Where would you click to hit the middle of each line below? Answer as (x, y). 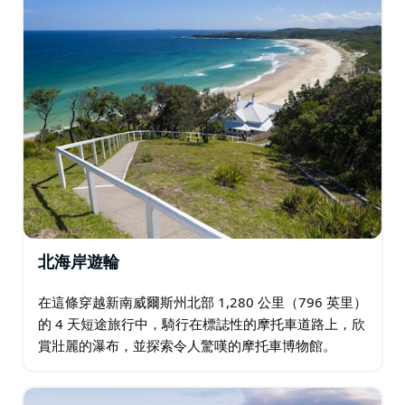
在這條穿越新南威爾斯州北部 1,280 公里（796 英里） (202, 301)
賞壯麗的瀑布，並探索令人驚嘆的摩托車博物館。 (187, 345)
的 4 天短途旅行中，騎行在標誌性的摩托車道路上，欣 (202, 323)
